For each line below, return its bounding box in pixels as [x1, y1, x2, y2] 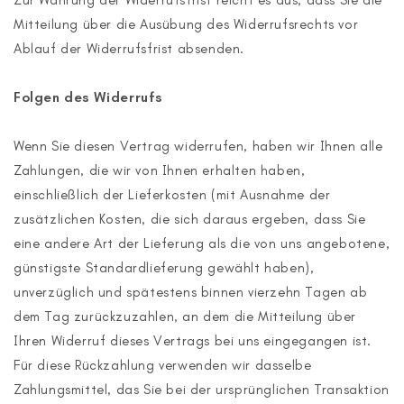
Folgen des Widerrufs [14, 89, 162, 106]
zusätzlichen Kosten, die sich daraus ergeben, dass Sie [14, 211, 366, 227]
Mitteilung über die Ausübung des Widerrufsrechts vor [14, 16, 359, 32]
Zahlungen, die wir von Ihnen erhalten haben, [14, 162, 306, 179]
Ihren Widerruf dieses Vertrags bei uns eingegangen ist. [14, 333, 376, 349]
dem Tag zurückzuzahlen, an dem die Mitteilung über [14, 308, 357, 325]
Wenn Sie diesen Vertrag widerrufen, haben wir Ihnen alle [14, 138, 383, 154]
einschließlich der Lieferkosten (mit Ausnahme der [14, 187, 331, 203]
